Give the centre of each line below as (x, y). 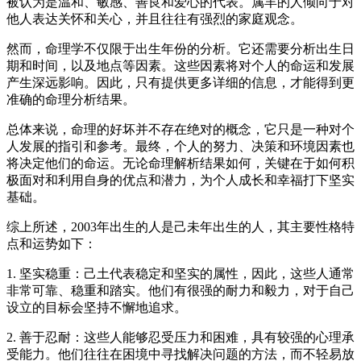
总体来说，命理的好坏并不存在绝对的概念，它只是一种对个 (180, 129)
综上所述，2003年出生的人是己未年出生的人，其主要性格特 (180, 226)
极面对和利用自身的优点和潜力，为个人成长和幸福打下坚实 (180, 180)
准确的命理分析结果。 (71, 99)
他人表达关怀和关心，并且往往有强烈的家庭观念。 (155, 19)
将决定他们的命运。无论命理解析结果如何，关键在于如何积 (180, 163)
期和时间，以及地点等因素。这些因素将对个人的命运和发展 (180, 65)
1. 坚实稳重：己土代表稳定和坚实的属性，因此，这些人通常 (180, 273)
